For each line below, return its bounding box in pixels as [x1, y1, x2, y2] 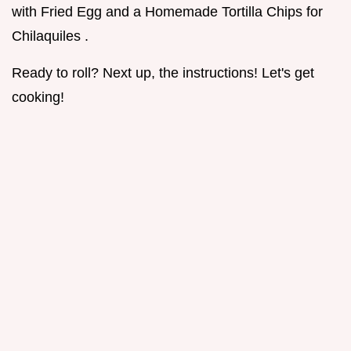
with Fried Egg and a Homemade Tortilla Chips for [12, 3, 323, 20]
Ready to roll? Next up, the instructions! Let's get [12, 64, 314, 81]
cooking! [12, 89, 64, 105]
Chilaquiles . [12, 27, 89, 44]
